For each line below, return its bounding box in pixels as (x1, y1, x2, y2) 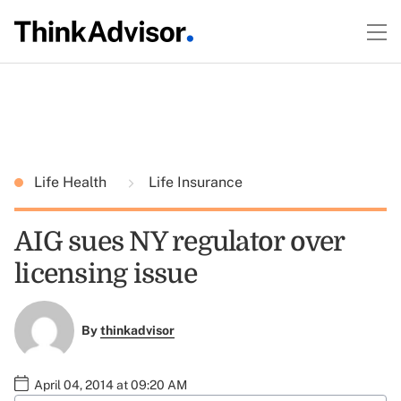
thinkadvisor (99, 323, 175, 338)
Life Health (34, 174, 110, 191)
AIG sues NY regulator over (14, 226, 345, 257)
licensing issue (14, 259, 197, 289)
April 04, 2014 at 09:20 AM (34, 377, 187, 392)
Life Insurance (145, 174, 243, 191)
